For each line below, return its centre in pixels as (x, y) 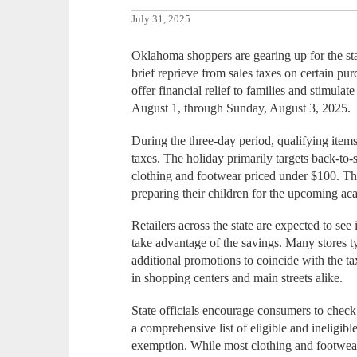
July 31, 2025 (161, 20)
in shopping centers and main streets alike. (237, 278)
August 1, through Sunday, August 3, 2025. (241, 108)
